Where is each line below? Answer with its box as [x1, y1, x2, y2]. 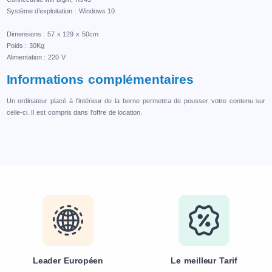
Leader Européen [32, 256, 104, 266]
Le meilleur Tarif [171, 256, 237, 266]
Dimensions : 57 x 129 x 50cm [6, 30, 98, 38]
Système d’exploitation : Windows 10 [6, 7, 115, 15]
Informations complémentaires [6, 72, 194, 87]
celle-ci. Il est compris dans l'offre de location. [6, 109, 143, 117]
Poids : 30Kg [6, 42, 44, 50]
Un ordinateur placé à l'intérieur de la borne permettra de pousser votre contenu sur [6, 97, 266, 105]
